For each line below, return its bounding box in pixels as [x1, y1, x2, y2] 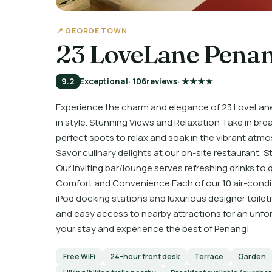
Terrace [194, 251, 223, 262]
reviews [146, 76, 177, 87]
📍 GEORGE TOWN [56, 25, 127, 36]
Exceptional [80, 76, 128, 87]
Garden [238, 251, 266, 262]
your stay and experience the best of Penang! [56, 222, 250, 235]
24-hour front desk [110, 251, 180, 262]
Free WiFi [63, 251, 95, 262]
